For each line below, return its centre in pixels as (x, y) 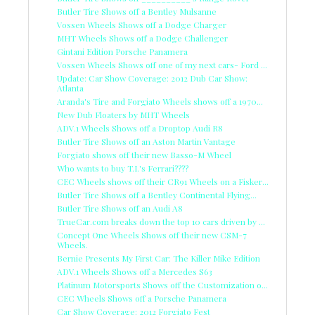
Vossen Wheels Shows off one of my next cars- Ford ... (162, 64)
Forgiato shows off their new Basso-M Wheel (144, 154)
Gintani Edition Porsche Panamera (122, 51)
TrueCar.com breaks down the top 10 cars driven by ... (161, 221)
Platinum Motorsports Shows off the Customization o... (162, 284)
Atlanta (70, 88)
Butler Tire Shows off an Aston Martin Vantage (146, 141)
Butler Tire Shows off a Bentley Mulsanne (137, 11)
